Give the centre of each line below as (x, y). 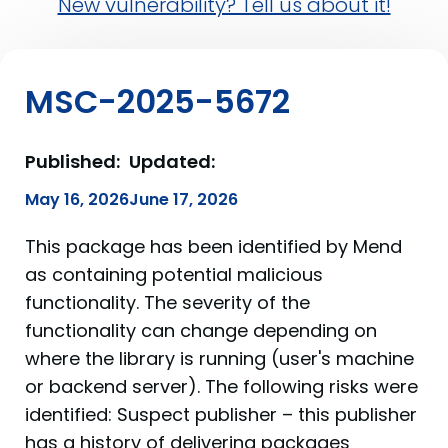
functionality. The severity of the (167, 302)
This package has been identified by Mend (213, 246)
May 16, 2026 (77, 199)
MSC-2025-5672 (157, 101)
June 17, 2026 (183, 199)
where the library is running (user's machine (219, 358)
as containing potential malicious (174, 274)
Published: (72, 161)
